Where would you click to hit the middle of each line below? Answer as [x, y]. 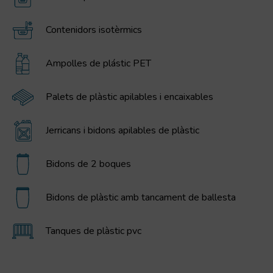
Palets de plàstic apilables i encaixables [129, 97]
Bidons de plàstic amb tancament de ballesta [141, 198]
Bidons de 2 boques [88, 164]
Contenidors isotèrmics [94, 30]
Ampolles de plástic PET [98, 64]
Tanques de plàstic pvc [94, 231]
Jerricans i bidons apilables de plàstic [122, 131]
